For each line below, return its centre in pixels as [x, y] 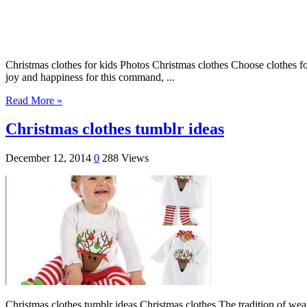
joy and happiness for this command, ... [90, 77]
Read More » [34, 100]
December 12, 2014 [48, 158]
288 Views [125, 158]
